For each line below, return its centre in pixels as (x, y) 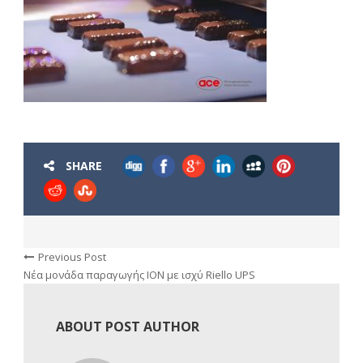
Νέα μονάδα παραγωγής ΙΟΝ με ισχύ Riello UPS (139, 275)
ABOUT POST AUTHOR (128, 327)
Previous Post (72, 257)
